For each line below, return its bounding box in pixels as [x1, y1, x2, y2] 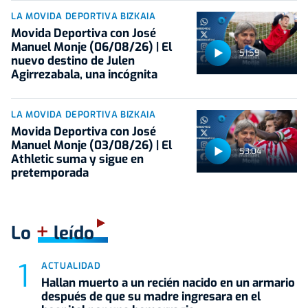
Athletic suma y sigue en [11, 151, 144, 168]
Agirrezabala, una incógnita [11, 67, 157, 83]
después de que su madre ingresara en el [41, 289, 261, 305]
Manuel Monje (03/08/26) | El [11, 137, 172, 154]
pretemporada [11, 165, 89, 181]
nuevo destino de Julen [11, 53, 135, 69]
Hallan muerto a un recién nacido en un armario [41, 275, 295, 291]
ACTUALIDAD [41, 260, 101, 272]
